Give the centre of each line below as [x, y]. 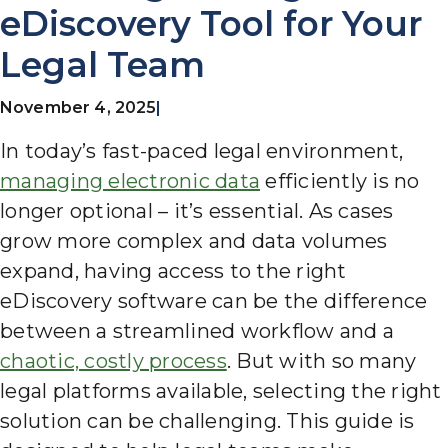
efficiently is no [340, 181]
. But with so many [321, 361]
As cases [351, 211]
